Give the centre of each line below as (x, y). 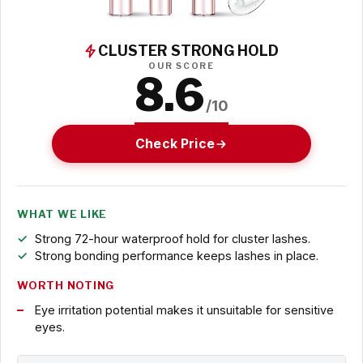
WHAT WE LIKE (62, 215)
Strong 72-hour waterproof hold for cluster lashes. (172, 239)
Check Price (175, 143)
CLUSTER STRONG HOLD (189, 51)
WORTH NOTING (66, 286)
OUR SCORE (181, 66)
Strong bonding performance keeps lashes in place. (176, 256)
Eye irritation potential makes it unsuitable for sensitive (184, 310)
